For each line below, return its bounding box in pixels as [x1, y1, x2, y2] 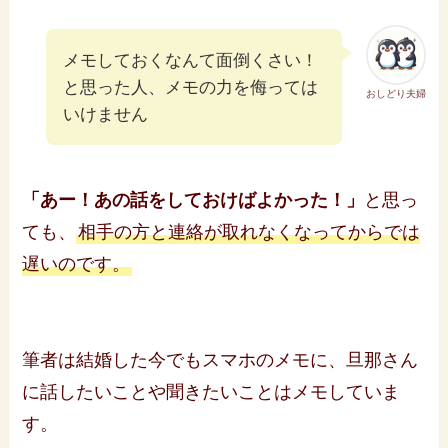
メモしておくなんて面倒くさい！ [63, 50, 319, 70]
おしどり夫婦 [365, 88, 426, 100]
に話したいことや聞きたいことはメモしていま [22, 382, 401, 403]
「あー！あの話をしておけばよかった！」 [22, 190, 365, 211]
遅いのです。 [22, 254, 131, 275]
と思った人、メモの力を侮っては [63, 77, 319, 97]
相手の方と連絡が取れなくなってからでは [78, 222, 421, 243]
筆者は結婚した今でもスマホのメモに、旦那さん [22, 350, 419, 371]
